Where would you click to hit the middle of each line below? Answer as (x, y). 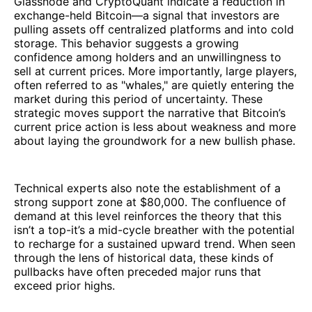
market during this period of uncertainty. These (138, 99)
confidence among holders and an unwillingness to (148, 57)
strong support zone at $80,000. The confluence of (150, 202)
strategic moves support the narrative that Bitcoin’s (150, 113)
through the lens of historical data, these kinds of (144, 258)
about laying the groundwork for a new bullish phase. (155, 141)
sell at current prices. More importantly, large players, (155, 71)
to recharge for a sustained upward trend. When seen (155, 244)
